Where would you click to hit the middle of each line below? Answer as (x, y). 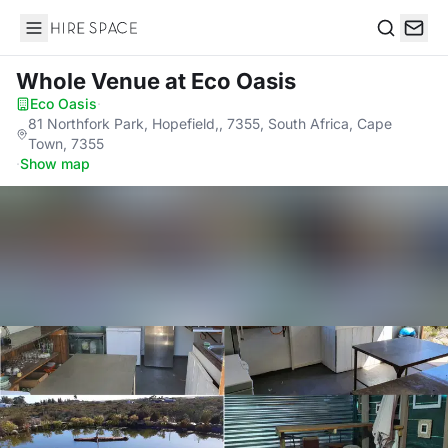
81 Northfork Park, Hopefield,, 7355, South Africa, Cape (209, 123)
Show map (55, 163)
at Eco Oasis (230, 81)
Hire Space (60, 38)
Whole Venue (90, 81)
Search (401, 48)
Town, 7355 (65, 143)
